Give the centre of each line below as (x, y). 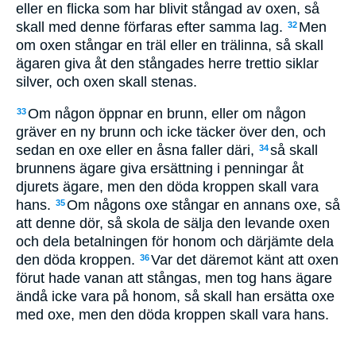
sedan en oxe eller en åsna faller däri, (137, 151)
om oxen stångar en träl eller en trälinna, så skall (170, 45)
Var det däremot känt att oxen (245, 260)
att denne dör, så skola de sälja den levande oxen (173, 224)
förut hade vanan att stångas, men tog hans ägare (174, 279)
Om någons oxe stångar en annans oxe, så (203, 205)
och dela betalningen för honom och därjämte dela (175, 242)
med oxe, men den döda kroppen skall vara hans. (172, 315)
